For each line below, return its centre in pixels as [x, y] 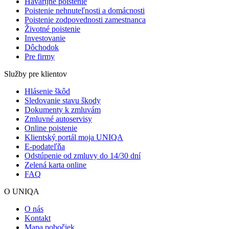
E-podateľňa [45, 146]
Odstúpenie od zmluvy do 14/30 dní [83, 155]
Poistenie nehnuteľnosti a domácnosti [85, 10]
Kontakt [38, 218]
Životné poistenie [52, 29]
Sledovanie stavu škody [63, 100]
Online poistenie [51, 128]
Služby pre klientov [36, 74]
